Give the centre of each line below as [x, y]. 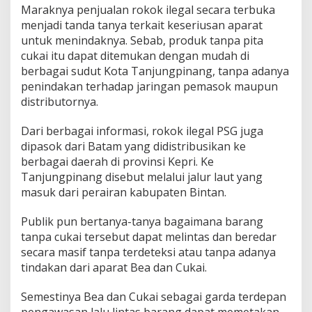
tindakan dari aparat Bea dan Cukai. [114, 267]
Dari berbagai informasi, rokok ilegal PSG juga [142, 131]
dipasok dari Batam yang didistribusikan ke [133, 146]
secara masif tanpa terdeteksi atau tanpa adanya [148, 252]
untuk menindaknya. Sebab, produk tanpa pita [142, 40]
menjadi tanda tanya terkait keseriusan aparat [142, 25]
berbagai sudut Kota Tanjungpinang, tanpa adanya [155, 71]
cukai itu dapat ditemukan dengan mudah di [135, 55]
